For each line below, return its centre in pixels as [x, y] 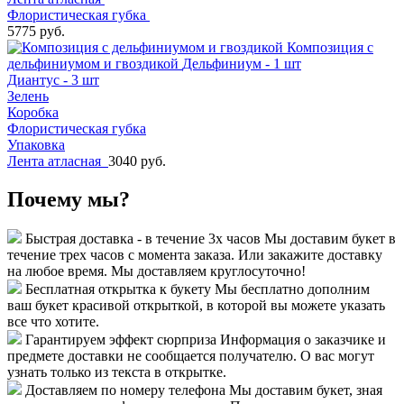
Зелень [28, 96]
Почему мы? [69, 199]
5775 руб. [36, 31]
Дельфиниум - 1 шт [242, 63]
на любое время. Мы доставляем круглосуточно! [156, 271]
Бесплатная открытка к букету [118, 289]
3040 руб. [137, 161]
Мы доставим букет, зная [306, 390]
